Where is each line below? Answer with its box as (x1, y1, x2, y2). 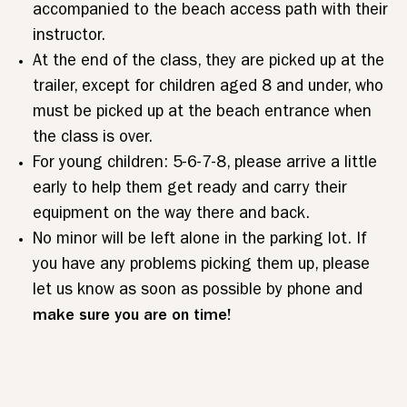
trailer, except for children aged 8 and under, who (33, 80, 383, 96)
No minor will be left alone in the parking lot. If (33, 233, 366, 249)
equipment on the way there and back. (33, 207, 310, 223)
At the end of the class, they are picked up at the (33, 55, 384, 71)
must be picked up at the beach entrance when (33, 105, 372, 122)
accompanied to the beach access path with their (33, 4, 388, 20)
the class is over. (33, 131, 153, 147)
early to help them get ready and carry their (33, 182, 347, 198)
